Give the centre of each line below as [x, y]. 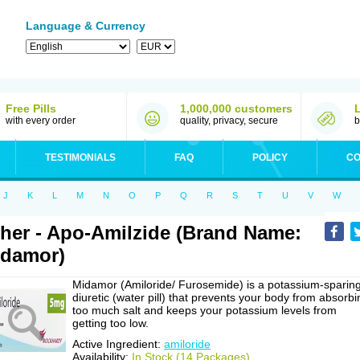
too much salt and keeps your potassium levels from [205, 310]
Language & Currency [86, 26]
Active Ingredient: [118, 344]
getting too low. [110, 323]
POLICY [270, 157]
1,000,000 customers [236, 108]
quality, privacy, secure [229, 121]
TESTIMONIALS [80, 157]
